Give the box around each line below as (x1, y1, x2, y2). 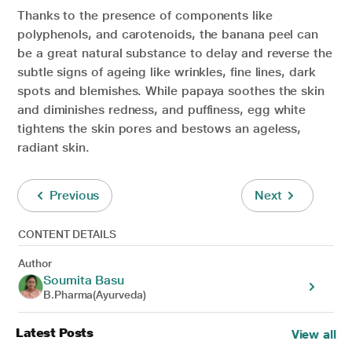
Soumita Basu (43, 272, 125, 288)
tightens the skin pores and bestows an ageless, (17, 120, 302, 136)
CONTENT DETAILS (18, 227, 116, 240)
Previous (49, 187, 100, 203)
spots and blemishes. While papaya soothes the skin (17, 82, 325, 98)
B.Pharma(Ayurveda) (43, 288, 146, 301)
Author (18, 256, 52, 269)
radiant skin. (17, 139, 90, 155)
